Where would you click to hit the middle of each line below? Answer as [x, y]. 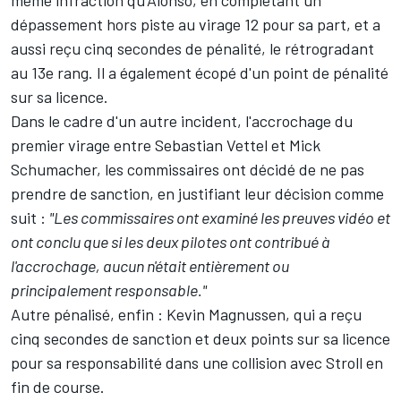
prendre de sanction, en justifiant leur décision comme [197, 193]
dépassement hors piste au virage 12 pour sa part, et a [196, 24]
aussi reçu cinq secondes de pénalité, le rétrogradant [192, 48]
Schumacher [54, 169]
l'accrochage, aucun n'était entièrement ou [150, 265]
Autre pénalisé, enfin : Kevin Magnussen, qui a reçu [186, 314]
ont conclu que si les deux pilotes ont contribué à [170, 241]
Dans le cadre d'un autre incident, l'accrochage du [182, 120]
